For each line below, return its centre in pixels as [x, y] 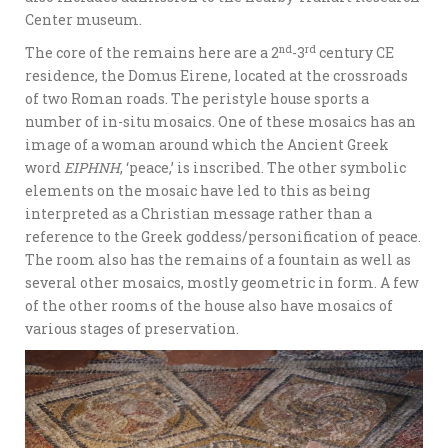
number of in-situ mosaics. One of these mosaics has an [220, 122]
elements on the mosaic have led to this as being [197, 191]
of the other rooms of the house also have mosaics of [209, 306]
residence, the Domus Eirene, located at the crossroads [216, 76]
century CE [355, 53]
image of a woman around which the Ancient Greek [207, 145]
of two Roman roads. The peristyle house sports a [197, 99]
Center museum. [83, 20]
